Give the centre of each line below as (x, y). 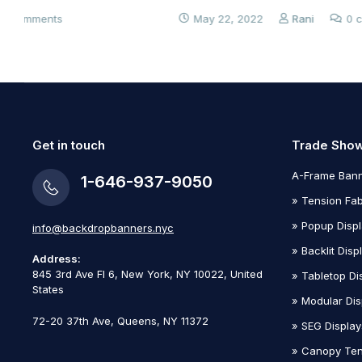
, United (243, 274)
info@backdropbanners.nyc (103, 227)
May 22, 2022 (82, 18)
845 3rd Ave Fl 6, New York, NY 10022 (128, 274)
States (48, 289)
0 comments (231, 18)
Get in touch (69, 145)
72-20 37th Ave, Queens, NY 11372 (120, 320)
